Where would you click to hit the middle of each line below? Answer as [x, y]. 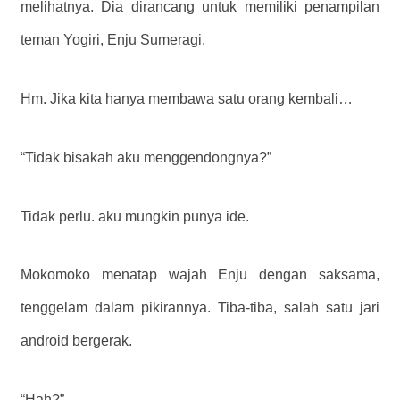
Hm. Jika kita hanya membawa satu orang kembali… [187, 98]
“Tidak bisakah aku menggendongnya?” [146, 157]
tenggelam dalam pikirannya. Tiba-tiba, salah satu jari [200, 308]
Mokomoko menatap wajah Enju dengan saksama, [200, 275]
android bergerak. [76, 341]
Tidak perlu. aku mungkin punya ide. [135, 216]
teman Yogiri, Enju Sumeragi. [113, 39]
